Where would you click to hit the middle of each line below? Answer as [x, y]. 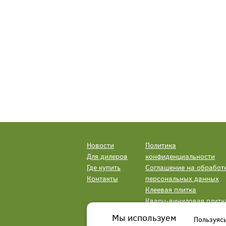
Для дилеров [107, 156]
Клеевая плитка [171, 190]
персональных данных [182, 179]
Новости [100, 145]
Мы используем [144, 217]
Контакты [102, 179]
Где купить [104, 167]
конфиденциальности [180, 156]
